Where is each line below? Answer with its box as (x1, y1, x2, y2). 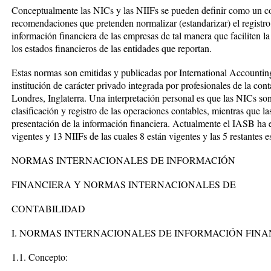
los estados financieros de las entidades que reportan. (11, 42, 212, 54)
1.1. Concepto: (11, 250, 68, 263)
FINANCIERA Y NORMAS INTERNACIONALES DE (11, 178, 236, 191)
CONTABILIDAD (11, 202, 85, 215)
